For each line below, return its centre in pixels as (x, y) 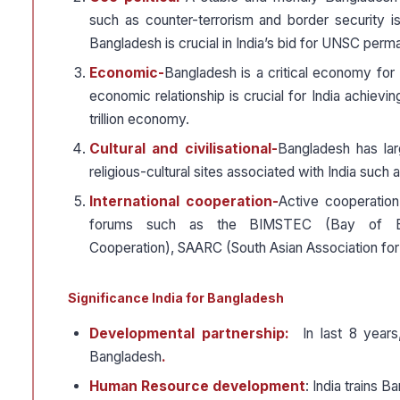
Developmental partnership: (189, 334)
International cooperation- (184, 202)
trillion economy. (139, 120)
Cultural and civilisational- (183, 149)
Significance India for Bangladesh (176, 298)
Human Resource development (197, 387)
